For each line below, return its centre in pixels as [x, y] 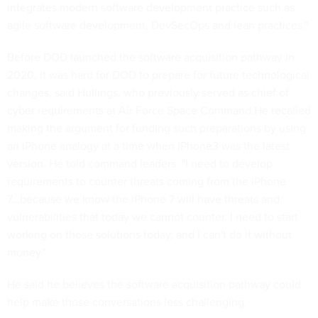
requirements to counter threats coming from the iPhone [147, 181]
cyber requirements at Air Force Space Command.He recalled [159, 110]
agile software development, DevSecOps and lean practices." [158, 25]
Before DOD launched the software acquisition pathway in [151, 57]
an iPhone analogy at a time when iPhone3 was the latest [148, 146]
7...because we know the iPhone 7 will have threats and [143, 199]
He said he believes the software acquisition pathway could [154, 284]
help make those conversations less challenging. [127, 302]
